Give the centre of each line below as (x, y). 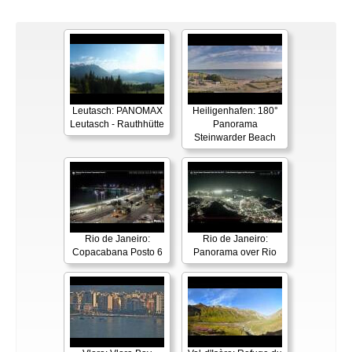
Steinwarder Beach (235, 137)
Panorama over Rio (235, 252)
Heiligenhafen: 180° (235, 110)
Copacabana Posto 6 (117, 252)
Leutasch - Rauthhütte (117, 124)
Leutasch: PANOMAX (117, 110)
